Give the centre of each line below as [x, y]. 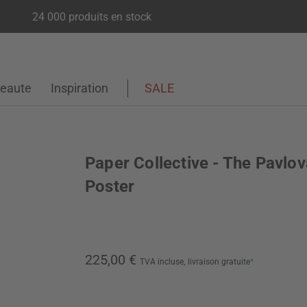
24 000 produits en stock [91, 16]
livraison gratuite [219, 262]
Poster [110, 186]
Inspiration [79, 88]
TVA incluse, [162, 262]
